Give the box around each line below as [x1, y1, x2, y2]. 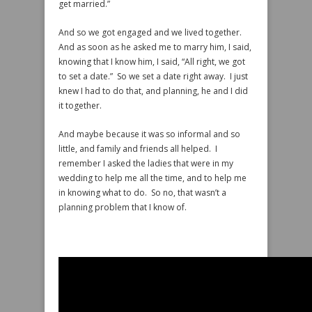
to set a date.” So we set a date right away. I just [58, 70, 248, 82]
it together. [58, 100, 102, 111]
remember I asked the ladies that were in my [58, 157, 233, 169]
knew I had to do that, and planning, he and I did [58, 85, 248, 97]
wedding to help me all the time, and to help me [58, 172, 247, 184]
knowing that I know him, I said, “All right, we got [58, 56, 245, 68]
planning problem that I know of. [58, 201, 187, 213]
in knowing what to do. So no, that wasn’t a [58, 187, 226, 198]
